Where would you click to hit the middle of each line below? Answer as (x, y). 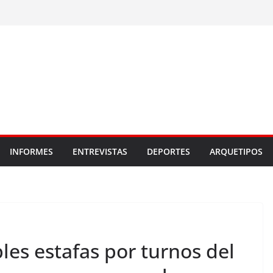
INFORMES (31, 151)
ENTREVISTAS (100, 151)
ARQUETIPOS (236, 151)
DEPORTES (168, 151)
